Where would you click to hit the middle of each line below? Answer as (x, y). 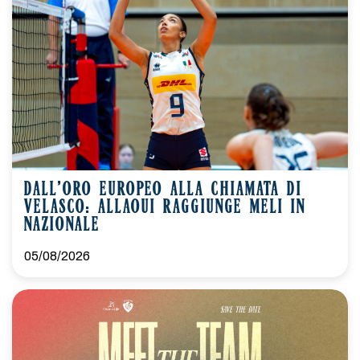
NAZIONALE (62, 226)
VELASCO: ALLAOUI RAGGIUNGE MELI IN (165, 209)
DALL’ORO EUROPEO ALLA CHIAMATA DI (163, 191)
